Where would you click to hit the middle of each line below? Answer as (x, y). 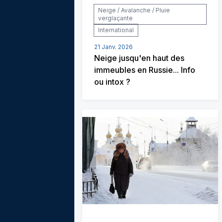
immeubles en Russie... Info (145, 70)
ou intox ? (112, 82)
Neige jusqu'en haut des (139, 58)
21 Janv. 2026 (113, 47)
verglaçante (115, 18)
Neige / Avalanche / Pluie (134, 10)
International (116, 30)
